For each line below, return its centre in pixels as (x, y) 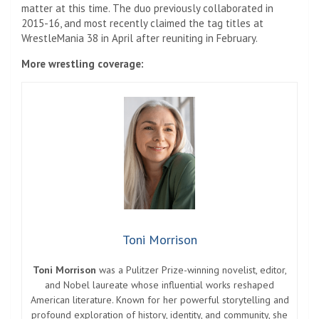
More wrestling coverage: (83, 63)
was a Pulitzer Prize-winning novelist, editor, (191, 270)
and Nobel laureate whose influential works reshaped (159, 285)
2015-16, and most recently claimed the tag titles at (142, 23)
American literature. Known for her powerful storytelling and (159, 300)
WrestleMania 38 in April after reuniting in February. (140, 38)
